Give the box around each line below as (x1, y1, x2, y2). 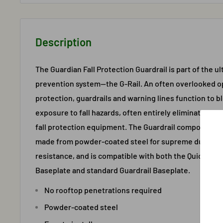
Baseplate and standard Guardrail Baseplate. (35, 165, 190, 175)
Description (35, 35, 92, 48)
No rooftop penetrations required (44, 185, 162, 195)
